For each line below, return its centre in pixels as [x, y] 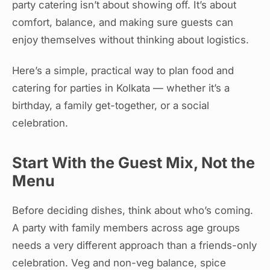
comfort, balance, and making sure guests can [123, 22]
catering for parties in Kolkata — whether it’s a [121, 88]
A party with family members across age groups [126, 228]
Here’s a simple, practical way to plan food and [123, 71]
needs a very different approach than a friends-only [134, 246]
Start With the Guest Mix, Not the [133, 163]
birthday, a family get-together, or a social [111, 106]
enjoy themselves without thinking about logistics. [130, 39]
